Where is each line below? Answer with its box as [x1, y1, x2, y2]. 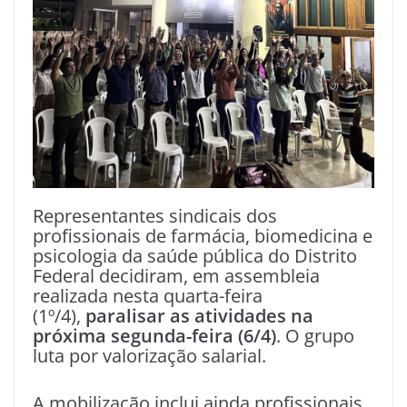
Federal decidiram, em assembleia [33, 263, 320, 288]
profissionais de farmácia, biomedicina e [33, 223, 372, 248]
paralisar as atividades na [85, 303, 313, 328]
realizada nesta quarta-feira [33, 283, 263, 308]
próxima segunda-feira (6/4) [33, 323, 276, 348]
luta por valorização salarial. [33, 343, 266, 368]
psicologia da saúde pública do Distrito [33, 243, 357, 268]
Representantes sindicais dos [33, 203, 277, 228]
